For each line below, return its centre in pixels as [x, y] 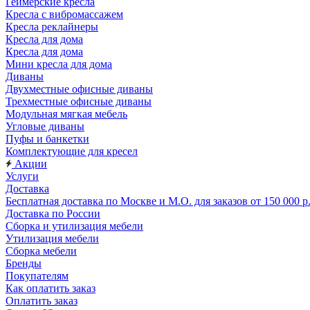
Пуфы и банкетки [47, 139]
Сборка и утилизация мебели [74, 226]
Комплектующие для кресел [72, 151]
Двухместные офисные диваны [79, 89]
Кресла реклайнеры [52, 27]
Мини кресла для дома [59, 64]
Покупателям [37, 276]
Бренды [24, 263]
